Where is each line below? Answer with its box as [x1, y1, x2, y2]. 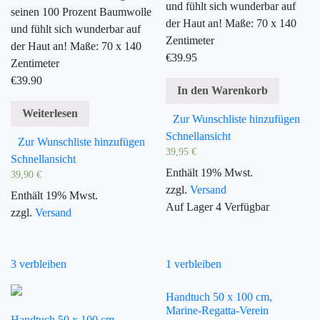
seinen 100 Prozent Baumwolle [11, 6, 151, 19]
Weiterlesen [22, 107, 78, 120]
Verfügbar [224, 200, 270, 213]
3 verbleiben [11, 257, 66, 270]
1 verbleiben [166, 257, 222, 270]
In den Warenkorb [177, 84, 269, 97]
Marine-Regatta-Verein [166, 304, 269, 316]
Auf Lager [166, 200, 214, 213]
